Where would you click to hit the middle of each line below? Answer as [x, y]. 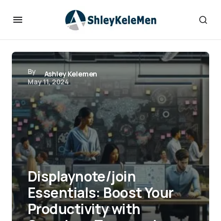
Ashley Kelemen [71, 74]
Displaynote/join [82, 176]
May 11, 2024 [49, 82]
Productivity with [84, 209]
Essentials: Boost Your [101, 192]
